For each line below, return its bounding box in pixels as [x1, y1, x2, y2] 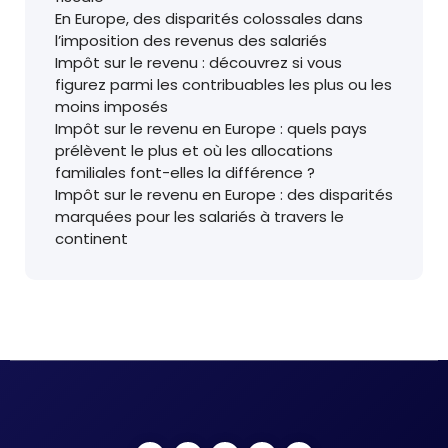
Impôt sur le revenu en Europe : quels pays [55, 118, 367, 140]
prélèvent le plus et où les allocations [55, 140, 333, 162]
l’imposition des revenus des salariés [55, 30, 327, 52]
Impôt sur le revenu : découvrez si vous [55, 52, 342, 74]
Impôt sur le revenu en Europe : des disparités [55, 184, 393, 206]
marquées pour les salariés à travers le [55, 206, 344, 228]
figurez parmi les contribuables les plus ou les [55, 74, 392, 96]
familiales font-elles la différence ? [55, 162, 315, 184]
